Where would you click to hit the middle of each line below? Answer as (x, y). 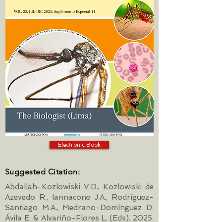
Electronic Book (79, 145)
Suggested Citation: (43, 172)
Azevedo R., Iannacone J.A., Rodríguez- (79, 197)
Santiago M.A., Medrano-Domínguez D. (79, 208)
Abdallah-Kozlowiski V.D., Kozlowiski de (79, 187)
